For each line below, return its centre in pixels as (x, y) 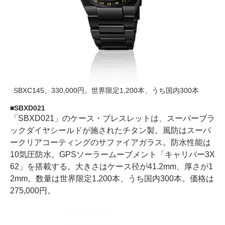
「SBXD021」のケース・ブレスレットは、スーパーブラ (113, 118)
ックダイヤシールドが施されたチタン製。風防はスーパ (110, 130)
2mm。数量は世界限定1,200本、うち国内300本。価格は (112, 179)
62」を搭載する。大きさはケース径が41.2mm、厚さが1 (111, 166)
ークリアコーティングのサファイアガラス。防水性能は (110, 142)
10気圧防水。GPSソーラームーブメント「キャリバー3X (113, 154)
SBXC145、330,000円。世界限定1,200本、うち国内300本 (106, 90)
